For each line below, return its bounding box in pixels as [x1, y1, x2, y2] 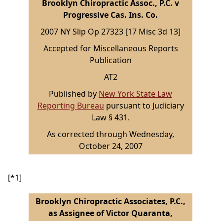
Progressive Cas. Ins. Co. [63, 9, 158, 21]
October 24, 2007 [78, 141, 143, 152]
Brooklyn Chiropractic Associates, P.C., [36, 196, 185, 207]
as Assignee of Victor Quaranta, [48, 208, 173, 219]
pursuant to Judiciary [104, 100, 184, 111]
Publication [89, 55, 132, 66]
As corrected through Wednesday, [47, 129, 174, 140]
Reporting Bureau [37, 100, 104, 111]
